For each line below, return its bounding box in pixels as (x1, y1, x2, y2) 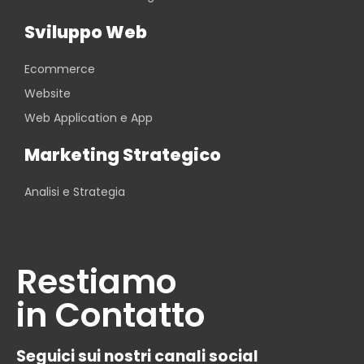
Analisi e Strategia (24, 184, 125, 200)
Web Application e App (24, 110, 153, 126)
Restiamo (16, 258, 176, 305)
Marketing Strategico (24, 143, 221, 167)
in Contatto (16, 292, 205, 338)
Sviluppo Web (24, 20, 147, 44)
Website (24, 85, 71, 102)
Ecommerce (24, 61, 95, 77)
